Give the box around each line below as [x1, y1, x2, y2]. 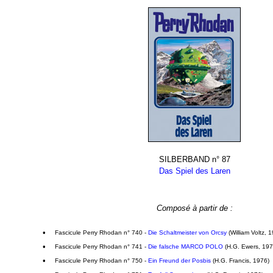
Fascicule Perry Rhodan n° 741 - [55, 243, 148, 250]
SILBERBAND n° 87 [158, 155, 230, 165]
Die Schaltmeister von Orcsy [148, 229, 227, 236]
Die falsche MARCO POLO [148, 243, 223, 250]
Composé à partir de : [156, 204, 233, 213]
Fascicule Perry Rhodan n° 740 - [55, 229, 148, 236]
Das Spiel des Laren [158, 166, 230, 176]
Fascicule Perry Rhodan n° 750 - [55, 257, 148, 264]
